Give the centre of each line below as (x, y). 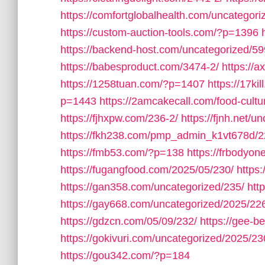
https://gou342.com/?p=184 (125, 256)
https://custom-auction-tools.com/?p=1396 (159, 33)
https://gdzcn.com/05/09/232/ (129, 221)
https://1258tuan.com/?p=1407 (132, 84)
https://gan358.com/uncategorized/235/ (152, 187)
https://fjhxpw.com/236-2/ (119, 118)
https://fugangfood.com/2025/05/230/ (147, 170)
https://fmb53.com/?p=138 (122, 153)
